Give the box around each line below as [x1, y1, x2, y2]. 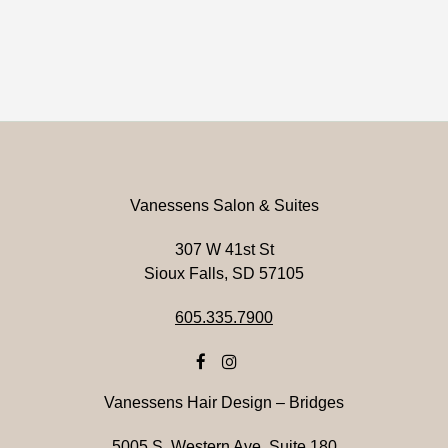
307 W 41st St [174, 241, 274, 259]
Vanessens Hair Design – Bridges [104, 394, 344, 412]
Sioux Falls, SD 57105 [144, 265, 304, 283]
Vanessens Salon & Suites [129, 197, 319, 215]
